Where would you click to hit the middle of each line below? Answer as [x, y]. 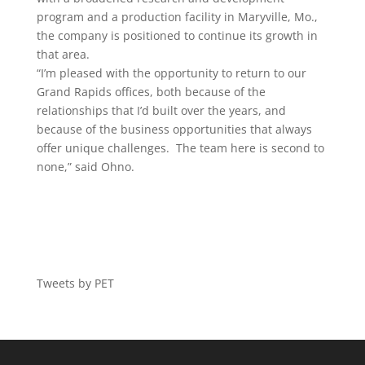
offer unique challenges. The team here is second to [180, 148]
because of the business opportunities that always [174, 129]
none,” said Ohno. [85, 167]
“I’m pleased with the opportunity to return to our [171, 73]
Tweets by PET [75, 283]
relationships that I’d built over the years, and [161, 110]
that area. [63, 54]
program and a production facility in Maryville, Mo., [177, 17]
